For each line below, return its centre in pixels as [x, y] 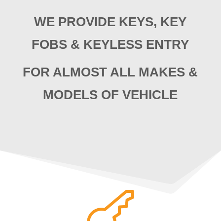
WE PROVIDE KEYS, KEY [110, 21]
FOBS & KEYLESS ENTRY [110, 44]
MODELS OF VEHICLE [110, 94]
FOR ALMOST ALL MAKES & [110, 72]
